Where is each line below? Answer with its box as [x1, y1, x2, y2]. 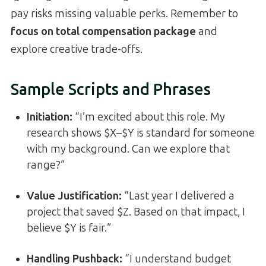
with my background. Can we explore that [27, 142, 230, 156]
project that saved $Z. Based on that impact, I [27, 205, 245, 219]
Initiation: [27, 110, 72, 124]
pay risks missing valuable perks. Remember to [11, 7, 238, 21]
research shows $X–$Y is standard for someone [27, 126, 255, 140]
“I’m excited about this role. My [72, 110, 225, 124]
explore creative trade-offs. [11, 43, 142, 56]
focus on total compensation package [11, 25, 196, 39]
